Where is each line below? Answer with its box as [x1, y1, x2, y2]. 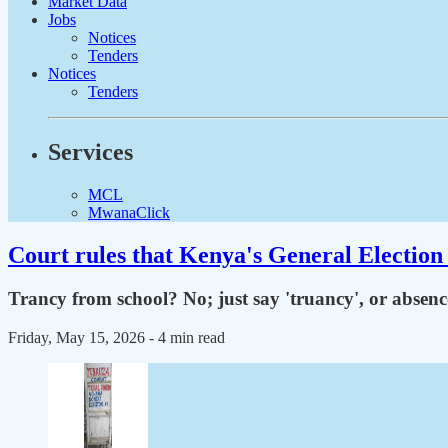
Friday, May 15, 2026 [8, 329, 149, 347]
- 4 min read [149, 329, 225, 347]
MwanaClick [88, 203, 170, 221]
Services [48, 138, 133, 165]
